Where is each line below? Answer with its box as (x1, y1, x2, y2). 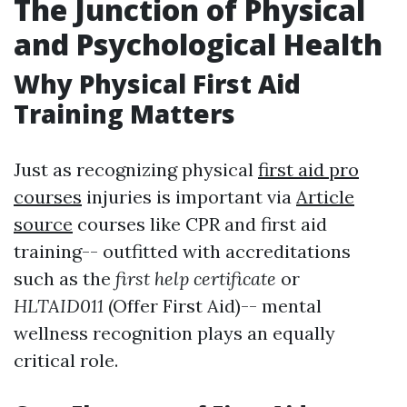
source (14, 213, 73, 235)
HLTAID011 (14, 294, 104, 317)
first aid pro (258, 158, 359, 181)
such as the (14, 267, 115, 290)
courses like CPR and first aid (73, 213, 327, 235)
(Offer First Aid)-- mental (104, 294, 322, 317)
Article (296, 185, 354, 208)
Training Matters (14, 96, 235, 131)
